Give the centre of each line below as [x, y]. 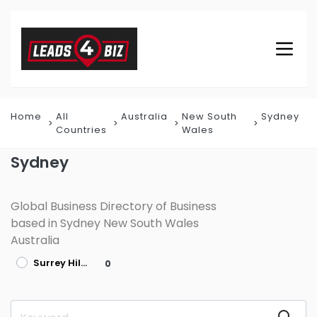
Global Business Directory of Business [114, 206]
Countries [81, 130]
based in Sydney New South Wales [105, 223]
